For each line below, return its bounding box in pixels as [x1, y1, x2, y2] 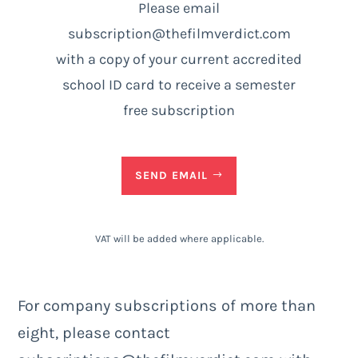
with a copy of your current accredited [56, 50, 302, 68]
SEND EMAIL [135, 169, 209, 183]
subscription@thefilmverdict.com [67, 24, 291, 42]
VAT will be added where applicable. [94, 232, 264, 245]
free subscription [123, 101, 235, 119]
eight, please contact [18, 323, 171, 342]
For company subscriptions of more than [18, 296, 316, 315]
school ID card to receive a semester [62, 75, 296, 93]
